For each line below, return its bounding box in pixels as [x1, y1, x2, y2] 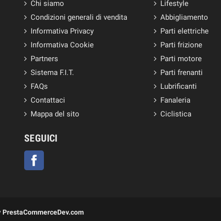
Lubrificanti [160, 81, 197, 91]
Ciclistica [160, 109, 192, 118]
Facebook [44, 150, 76, 160]
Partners [31, 54, 58, 63]
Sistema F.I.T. [31, 68, 74, 77]
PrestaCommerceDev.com [2, 208, 84, 216]
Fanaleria [160, 95, 191, 105]
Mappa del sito [31, 109, 79, 118]
